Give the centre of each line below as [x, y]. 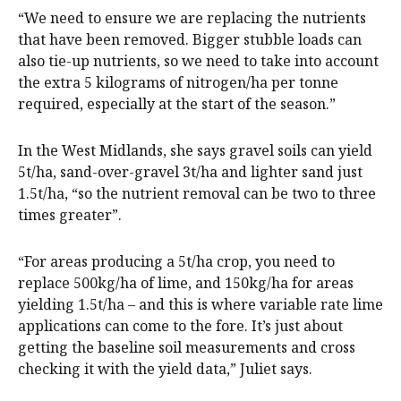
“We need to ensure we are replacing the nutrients [192, 18]
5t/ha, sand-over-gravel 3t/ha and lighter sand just [190, 172]
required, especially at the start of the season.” [177, 104]
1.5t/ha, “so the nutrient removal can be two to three [197, 194]
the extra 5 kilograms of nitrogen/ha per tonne [178, 83]
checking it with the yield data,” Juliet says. [165, 369]
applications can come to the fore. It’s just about [180, 326]
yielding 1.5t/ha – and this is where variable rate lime [200, 305]
